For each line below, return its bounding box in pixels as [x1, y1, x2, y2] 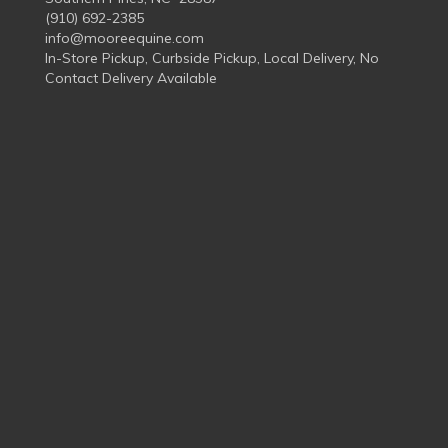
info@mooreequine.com [45, 29, 204, 47]
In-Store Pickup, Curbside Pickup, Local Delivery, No [45, 49, 379, 67]
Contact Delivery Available [45, 69, 217, 87]
